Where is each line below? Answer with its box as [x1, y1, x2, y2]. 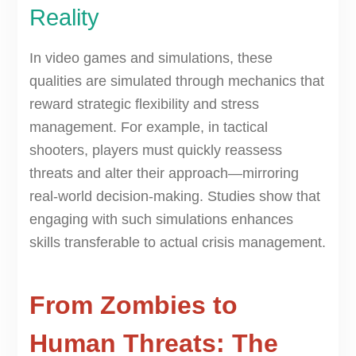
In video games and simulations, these [29, 50, 273, 67]
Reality [29, 5, 99, 31]
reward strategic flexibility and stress [29, 96, 259, 113]
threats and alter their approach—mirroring [29, 165, 299, 182]
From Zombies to [29, 291, 238, 320]
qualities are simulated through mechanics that [29, 73, 324, 90]
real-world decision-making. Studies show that [29, 188, 320, 205]
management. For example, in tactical [29, 119, 268, 136]
